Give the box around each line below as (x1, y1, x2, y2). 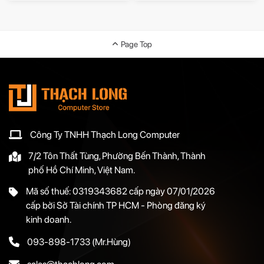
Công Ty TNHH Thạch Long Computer (30, 128, 180, 140)
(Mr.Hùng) (90, 236, 131, 247)
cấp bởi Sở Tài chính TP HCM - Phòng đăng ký (26, 199, 206, 211)
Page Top (120, 39, 152, 49)
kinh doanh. (26, 213, 71, 225)
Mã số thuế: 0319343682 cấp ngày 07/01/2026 (26, 185, 215, 197)
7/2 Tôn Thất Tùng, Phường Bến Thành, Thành (28, 150, 206, 161)
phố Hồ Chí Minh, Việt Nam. (28, 164, 135, 176)
